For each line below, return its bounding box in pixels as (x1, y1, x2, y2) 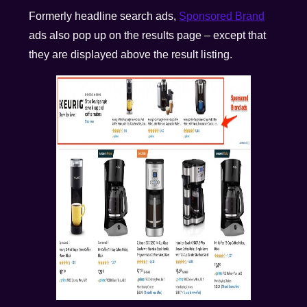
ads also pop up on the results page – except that (29, 29, 267, 42)
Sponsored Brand (179, 10, 265, 23)
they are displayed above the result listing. (29, 49, 236, 61)
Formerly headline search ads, (29, 10, 180, 23)
